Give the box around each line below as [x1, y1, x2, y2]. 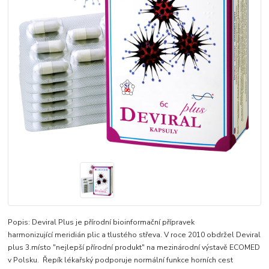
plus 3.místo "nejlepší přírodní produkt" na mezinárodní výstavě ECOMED [8, 243, 261, 253]
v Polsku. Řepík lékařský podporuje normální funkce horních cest [8, 255, 234, 265]
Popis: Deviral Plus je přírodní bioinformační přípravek [8, 217, 195, 228]
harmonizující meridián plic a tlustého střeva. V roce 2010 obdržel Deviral [8, 230, 261, 240]
